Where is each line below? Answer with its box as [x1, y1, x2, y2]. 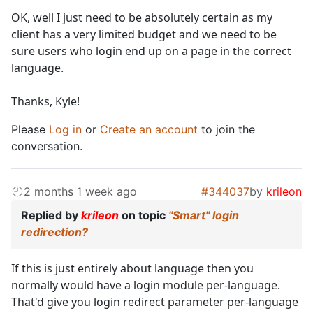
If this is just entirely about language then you [11, 261, 254, 277]
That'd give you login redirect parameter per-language [11, 294, 298, 310]
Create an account [100, 122, 198, 137]
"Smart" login [168, 208, 239, 223]
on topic [119, 208, 168, 223]
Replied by [21, 208, 81, 223]
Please [11, 122, 49, 137]
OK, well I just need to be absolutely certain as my [11, 10, 272, 26]
